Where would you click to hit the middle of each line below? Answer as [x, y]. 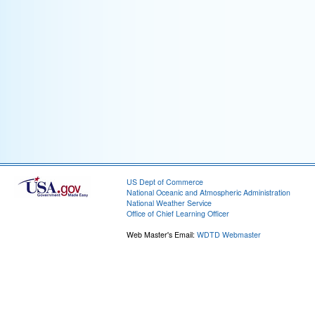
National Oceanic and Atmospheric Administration [208, 192]
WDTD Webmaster [229, 234]
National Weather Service [169, 203]
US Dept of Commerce [165, 182]
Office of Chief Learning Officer [178, 213]
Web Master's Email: [162, 234]
